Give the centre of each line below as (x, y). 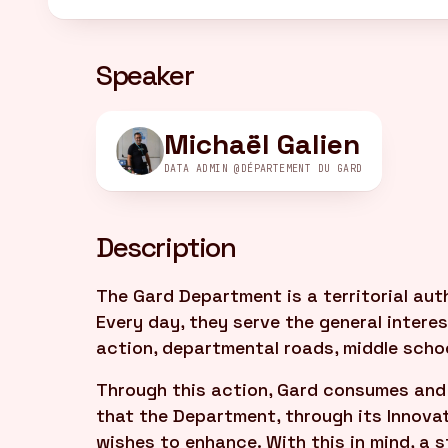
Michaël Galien (262, 144)
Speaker (145, 75)
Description (166, 247)
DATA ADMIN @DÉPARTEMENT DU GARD (263, 168)
